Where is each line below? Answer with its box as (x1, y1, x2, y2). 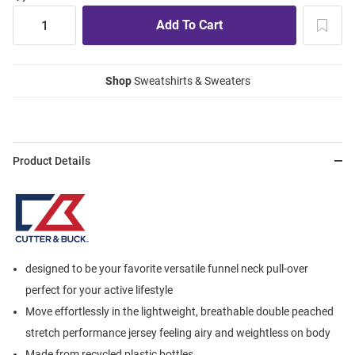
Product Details (13, 155, 90, 168)
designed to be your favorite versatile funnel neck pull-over (25, 262, 308, 276)
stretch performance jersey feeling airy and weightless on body (25, 326, 330, 340)
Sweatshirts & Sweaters (131, 74, 250, 88)
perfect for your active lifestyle (25, 284, 173, 297)
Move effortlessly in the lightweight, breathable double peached (25, 305, 334, 319)
